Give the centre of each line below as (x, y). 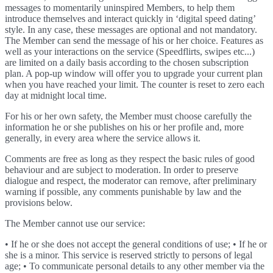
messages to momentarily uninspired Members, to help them (120, 8)
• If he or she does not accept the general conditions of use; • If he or (136, 244)
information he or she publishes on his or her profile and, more (124, 127)
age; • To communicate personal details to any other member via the (135, 266)
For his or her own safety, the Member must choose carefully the (128, 116)
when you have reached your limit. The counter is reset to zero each (135, 84)
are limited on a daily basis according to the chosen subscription (127, 62)
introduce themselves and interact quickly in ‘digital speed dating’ (130, 19)
